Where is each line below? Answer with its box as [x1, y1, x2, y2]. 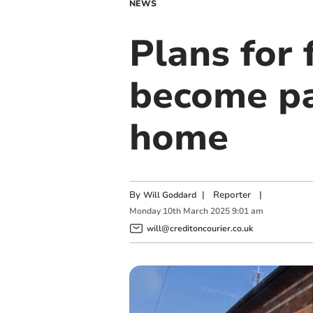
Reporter [212, 189, 251, 201]
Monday [129, 205, 161, 217]
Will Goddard [143, 189, 196, 201]
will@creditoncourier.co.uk [146, 222, 253, 234]
